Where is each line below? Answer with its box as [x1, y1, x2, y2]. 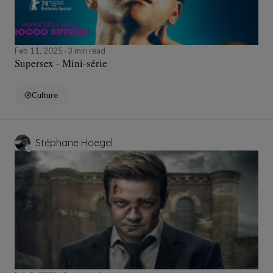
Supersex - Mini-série [15, 56, 107, 71]
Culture [32, 90, 58, 101]
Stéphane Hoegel [35, 136, 113, 149]
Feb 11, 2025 [15, 46, 65, 56]
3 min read [66, 46, 105, 56]
